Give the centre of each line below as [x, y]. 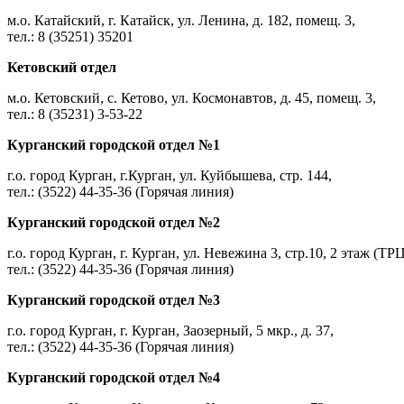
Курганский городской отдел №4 [114, 377]
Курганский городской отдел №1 [114, 144]
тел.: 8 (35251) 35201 [70, 36]
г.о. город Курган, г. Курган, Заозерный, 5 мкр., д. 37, [170, 330]
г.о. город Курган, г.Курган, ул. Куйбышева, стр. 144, [170, 175]
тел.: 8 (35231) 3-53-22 [75, 114]
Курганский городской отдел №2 [114, 222]
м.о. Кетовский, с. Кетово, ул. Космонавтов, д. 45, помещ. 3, [192, 97]
